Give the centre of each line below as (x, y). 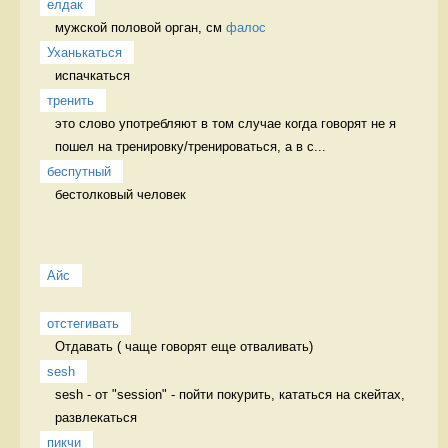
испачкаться (94, 75)
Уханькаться (84, 52)
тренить (70, 100)
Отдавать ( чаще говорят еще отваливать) (186, 346)
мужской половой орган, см (140, 27)
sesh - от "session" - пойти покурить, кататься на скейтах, (230, 394)
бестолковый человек (122, 194)
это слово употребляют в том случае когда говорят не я (225, 123)
